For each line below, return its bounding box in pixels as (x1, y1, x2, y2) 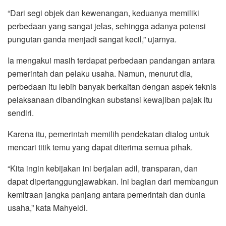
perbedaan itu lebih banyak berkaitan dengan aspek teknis (8, 80, 216, 92)
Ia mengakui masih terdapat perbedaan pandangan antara (8, 54, 215, 66)
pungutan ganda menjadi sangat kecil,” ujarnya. (8, 33, 177, 45)
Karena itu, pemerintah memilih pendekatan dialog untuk (8, 128, 209, 140)
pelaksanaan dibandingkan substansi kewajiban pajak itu (8, 93, 212, 105)
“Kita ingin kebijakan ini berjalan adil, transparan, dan (8, 162, 198, 174)
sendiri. (8, 106, 34, 119)
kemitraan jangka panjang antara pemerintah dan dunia (8, 188, 205, 200)
